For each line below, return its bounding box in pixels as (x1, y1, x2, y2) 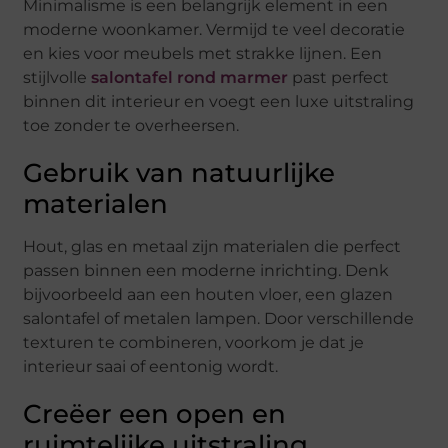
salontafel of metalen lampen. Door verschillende (23, 309, 415, 329)
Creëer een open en (23, 398, 287, 431)
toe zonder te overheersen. (23, 116, 240, 136)
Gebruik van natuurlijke (23, 157, 336, 190)
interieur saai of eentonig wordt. (23, 357, 279, 377)
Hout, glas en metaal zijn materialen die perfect (23, 237, 402, 257)
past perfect (288, 68, 390, 88)
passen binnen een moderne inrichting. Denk (23, 261, 390, 281)
